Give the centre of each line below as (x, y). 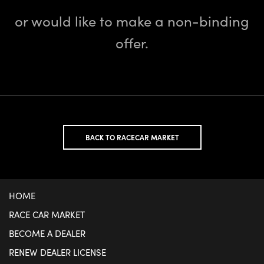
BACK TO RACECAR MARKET (132, 137)
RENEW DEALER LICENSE (57, 252)
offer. (132, 42)
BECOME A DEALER (47, 233)
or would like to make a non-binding (132, 20)
